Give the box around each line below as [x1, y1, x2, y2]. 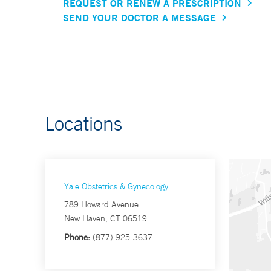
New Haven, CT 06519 [64, 213, 147, 224]
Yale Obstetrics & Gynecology [64, 181, 168, 192]
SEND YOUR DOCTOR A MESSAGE [63, 11, 216, 24]
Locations [45, 112, 122, 135]
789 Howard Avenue [64, 199, 139, 211]
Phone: [64, 232, 90, 243]
